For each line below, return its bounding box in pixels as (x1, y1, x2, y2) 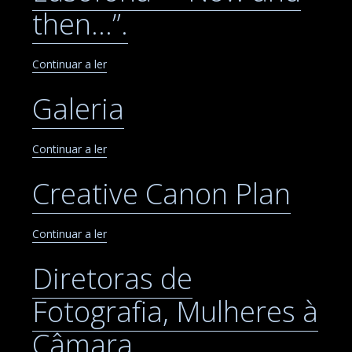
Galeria (32, 89, 124, 128)
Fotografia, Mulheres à (32, 291, 318, 331)
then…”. (32, 4, 128, 43)
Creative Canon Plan (32, 174, 291, 213)
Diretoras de (32, 258, 192, 298)
